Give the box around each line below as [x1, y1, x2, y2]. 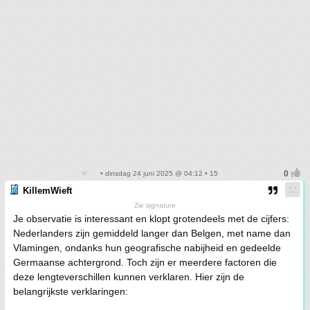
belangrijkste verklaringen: [13, 286, 128, 297]
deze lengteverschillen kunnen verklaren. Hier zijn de [13, 271, 244, 282]
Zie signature [134, 201, 176, 209]
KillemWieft [23, 185, 72, 196]
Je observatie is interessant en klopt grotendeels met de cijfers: [13, 213, 289, 224]
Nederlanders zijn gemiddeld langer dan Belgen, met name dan [13, 228, 291, 239]
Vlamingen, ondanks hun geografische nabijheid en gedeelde [13, 242, 281, 253]
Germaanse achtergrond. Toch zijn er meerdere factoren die [13, 257, 277, 268]
